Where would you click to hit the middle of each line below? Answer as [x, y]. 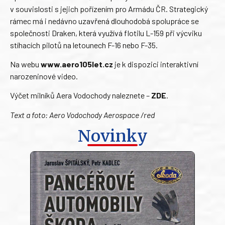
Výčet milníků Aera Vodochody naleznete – [81, 95]
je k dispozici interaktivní [156, 64]
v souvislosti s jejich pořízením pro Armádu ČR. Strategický [109, 9]
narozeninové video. [44, 76]
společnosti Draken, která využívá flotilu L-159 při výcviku [106, 33]
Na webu [25, 64]
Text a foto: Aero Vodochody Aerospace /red [82, 115]
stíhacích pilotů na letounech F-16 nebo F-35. [84, 45]
